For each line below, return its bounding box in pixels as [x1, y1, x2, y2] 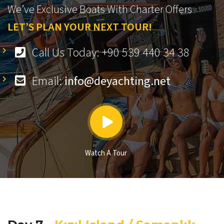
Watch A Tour [85, 148, 127, 159]
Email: [29, 72, 64, 90]
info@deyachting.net [64, 72, 170, 90]
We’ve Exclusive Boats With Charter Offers [7, 1, 192, 18]
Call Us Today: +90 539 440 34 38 [29, 44, 189, 62]
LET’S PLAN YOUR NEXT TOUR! [7, 19, 152, 35]
